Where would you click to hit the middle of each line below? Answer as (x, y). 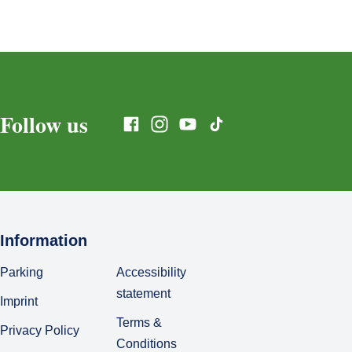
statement (143, 293)
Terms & (139, 323)
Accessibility (151, 272)
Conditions (147, 344)
